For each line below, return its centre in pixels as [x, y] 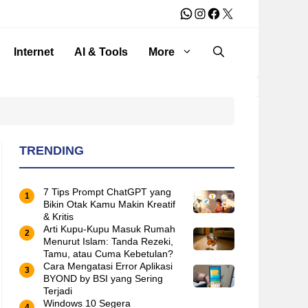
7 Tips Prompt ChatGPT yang [107, 192]
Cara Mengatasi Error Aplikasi [108, 266]
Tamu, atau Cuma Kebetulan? [108, 254]
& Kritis [58, 217]
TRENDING [52, 151]
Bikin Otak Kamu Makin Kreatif [109, 204]
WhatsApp [210, 13]
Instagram [223, 13]
